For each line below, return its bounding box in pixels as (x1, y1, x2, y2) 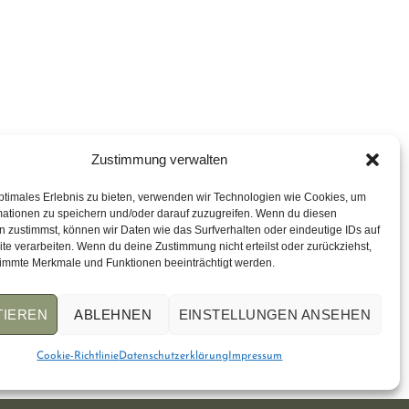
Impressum (228, 351, 283, 362)
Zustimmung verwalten (91, 152, 228, 168)
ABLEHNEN (74, 306, 152, 322)
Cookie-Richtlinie (37, 351, 120, 362)
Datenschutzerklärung (119, 351, 229, 362)
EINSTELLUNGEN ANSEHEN (178, 306, 372, 322)
